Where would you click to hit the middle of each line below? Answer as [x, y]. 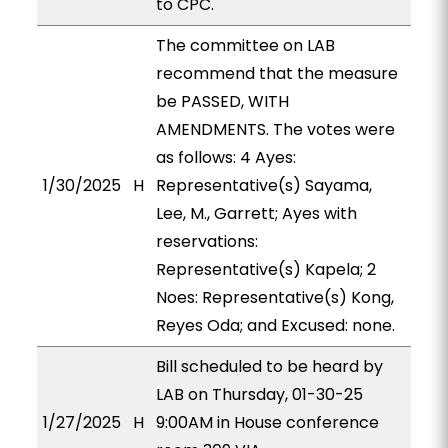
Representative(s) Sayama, [263, 185]
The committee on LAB [245, 45]
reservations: [206, 241]
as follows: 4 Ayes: [225, 157]
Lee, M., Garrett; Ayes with [256, 213]
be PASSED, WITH [222, 101]
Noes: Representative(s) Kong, [274, 297]
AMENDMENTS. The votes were [275, 129]
